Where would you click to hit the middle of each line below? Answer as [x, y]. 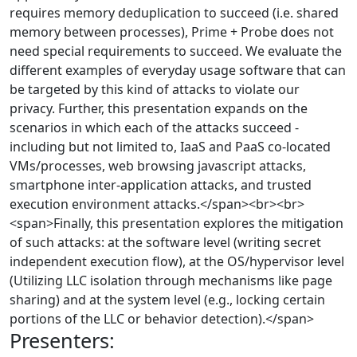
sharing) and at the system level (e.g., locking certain [167, 300]
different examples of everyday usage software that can [178, 70]
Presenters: [62, 340]
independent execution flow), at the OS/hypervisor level [177, 261]
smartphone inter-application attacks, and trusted [161, 185]
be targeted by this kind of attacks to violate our [155, 89]
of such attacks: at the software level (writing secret [165, 242]
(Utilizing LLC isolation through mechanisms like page [171, 280]
